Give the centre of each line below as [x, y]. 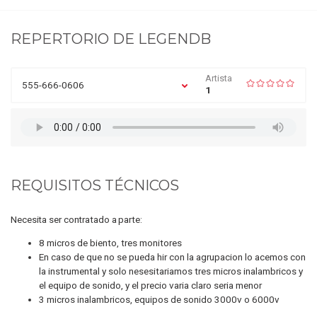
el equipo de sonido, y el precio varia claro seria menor [150, 286]
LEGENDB [174, 38]
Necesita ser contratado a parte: [76, 219]
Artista [218, 78]
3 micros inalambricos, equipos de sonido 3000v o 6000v [159, 300]
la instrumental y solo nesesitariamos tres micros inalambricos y [171, 271]
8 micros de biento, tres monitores [110, 243]
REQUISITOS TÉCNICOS [95, 185]
